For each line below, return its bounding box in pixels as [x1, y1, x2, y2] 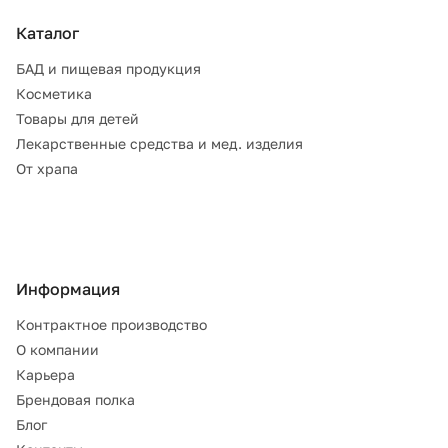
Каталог [16, 23, 79, 43]
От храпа [16, 160, 78, 177]
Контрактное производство [16, 316, 207, 333]
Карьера [16, 366, 75, 383]
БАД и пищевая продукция [16, 60, 201, 77]
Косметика [16, 85, 92, 102]
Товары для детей [16, 110, 139, 127]
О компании [16, 341, 99, 358]
